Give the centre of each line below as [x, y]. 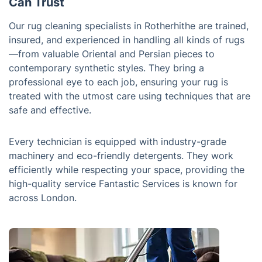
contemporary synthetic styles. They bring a [106, 68]
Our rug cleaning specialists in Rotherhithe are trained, [129, 26]
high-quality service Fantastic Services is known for [123, 184]
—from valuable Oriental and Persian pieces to [112, 54]
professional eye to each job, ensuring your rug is [118, 82]
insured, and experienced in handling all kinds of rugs [127, 40]
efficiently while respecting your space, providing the [127, 170]
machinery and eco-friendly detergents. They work [121, 156]
